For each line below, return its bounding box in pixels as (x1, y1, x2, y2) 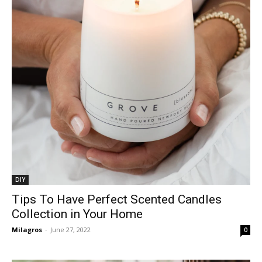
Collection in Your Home (12, 206, 143, 221)
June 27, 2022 (50, 225, 91, 234)
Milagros (12, 225, 42, 234)
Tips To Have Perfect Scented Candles (12, 192, 222, 206)
